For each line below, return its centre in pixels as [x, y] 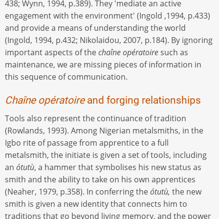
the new [187, 192]
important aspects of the [52, 53]
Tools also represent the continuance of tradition [96, 119]
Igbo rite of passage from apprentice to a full [87, 143]
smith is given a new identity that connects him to [96, 204]
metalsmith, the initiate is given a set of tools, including [106, 155]
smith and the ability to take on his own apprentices [100, 180]
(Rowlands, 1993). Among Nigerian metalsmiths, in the [104, 131]
